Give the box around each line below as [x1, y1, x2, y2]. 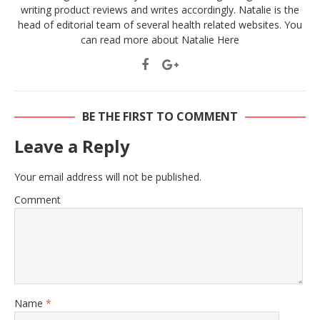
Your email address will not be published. [14, 170, 201, 184]
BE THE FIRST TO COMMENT [82, 109, 238, 125]
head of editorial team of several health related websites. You [18, 18, 302, 32]
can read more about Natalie [81, 33, 217, 47]
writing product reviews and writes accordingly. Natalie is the [21, 3, 299, 17]
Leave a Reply [14, 134, 130, 159]
